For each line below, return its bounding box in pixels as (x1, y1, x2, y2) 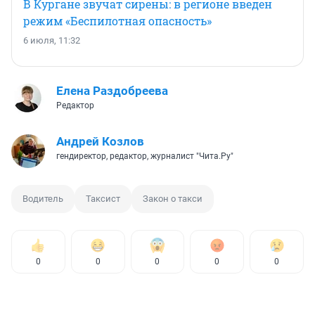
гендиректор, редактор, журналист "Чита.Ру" (56, 150, 233, 161)
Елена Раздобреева (56, 83, 168, 98)
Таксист (86, 193, 120, 204)
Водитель (22, 193, 63, 204)
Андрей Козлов (56, 134, 144, 148)
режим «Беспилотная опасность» (23, 13, 212, 28)
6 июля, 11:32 (23, 34, 80, 46)
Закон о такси (143, 193, 202, 204)
